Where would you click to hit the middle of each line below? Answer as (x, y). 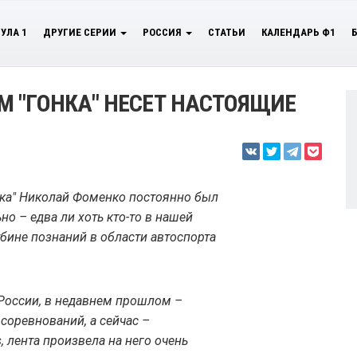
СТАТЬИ (227, 32)
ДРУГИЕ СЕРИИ (81, 32)
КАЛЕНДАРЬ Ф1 (298, 32)
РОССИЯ (163, 32)
